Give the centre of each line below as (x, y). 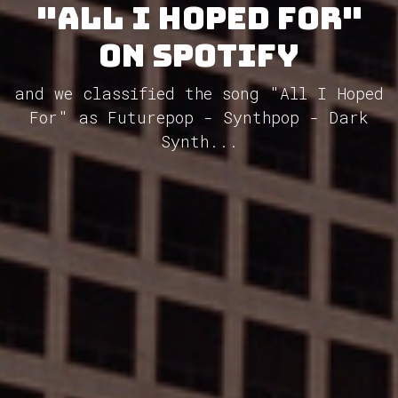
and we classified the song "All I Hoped (199, 93)
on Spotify (199, 55)
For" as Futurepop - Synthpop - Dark (199, 117)
